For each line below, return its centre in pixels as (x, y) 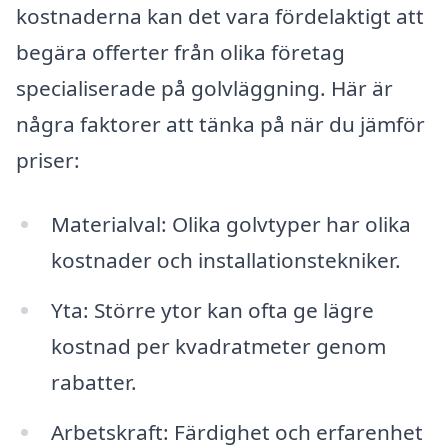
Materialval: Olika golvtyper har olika (230, 224)
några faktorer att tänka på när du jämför (220, 124)
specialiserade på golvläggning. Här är (204, 88)
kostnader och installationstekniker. (225, 260)
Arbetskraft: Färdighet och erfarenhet (236, 431)
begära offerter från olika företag (180, 52)
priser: (48, 160)
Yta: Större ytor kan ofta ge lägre (212, 309)
